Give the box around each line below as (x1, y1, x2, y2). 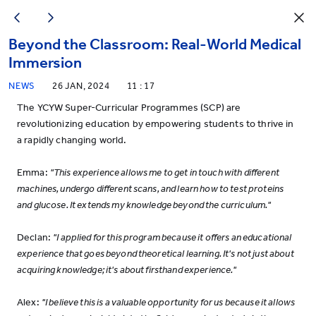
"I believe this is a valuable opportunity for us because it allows (41, 296, 296, 308)
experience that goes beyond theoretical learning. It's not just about (17, 248, 294, 260)
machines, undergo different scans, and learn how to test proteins (17, 183, 284, 195)
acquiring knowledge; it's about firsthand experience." (17, 264, 237, 276)
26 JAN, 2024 (52, 80, 110, 91)
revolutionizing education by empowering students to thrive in (17, 118, 294, 130)
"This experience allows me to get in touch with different (49, 166, 279, 178)
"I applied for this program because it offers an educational (53, 231, 292, 243)
